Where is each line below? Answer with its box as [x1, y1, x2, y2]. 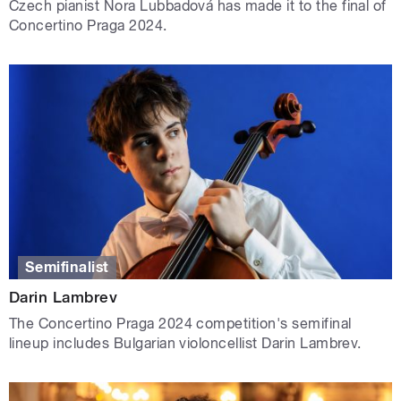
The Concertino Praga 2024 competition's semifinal [9, 314, 352, 332]
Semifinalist [25, 258, 109, 276]
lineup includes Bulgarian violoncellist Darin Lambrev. [9, 334, 362, 352]
